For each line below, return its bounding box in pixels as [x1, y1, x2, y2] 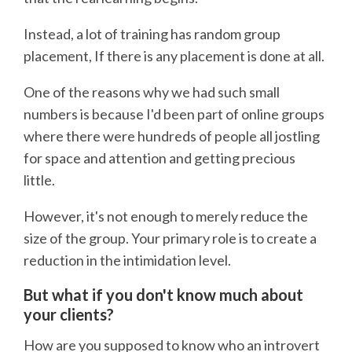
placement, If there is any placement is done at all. [24, 47, 324, 65]
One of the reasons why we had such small [24, 83, 280, 101]
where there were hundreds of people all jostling [24, 127, 320, 145]
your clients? [24, 305, 114, 324]
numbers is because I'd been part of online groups [24, 105, 324, 123]
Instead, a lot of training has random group [24, 25, 280, 43]
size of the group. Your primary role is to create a [24, 229, 317, 247]
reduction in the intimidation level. [24, 251, 231, 269]
